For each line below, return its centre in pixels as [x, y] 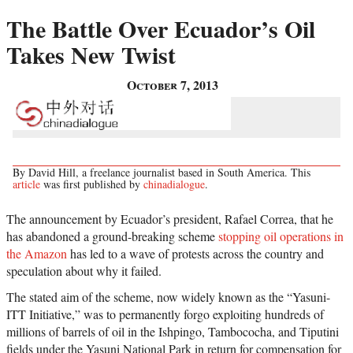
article [26, 184]
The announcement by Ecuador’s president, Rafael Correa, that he [170, 219]
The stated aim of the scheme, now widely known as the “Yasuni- [168, 297]
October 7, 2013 [173, 85]
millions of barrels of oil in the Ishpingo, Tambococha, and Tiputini [173, 332]
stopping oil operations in [281, 236]
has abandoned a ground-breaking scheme [112, 236]
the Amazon [37, 254]
